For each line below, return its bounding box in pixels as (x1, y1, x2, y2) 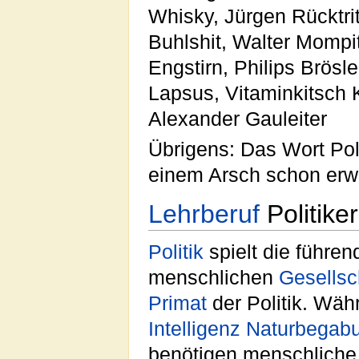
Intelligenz (148, 318, 240, 341)
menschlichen (148, 267, 279, 289)
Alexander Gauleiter (148, 107, 327, 130)
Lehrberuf (148, 200, 260, 229)
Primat (148, 292, 207, 315)
